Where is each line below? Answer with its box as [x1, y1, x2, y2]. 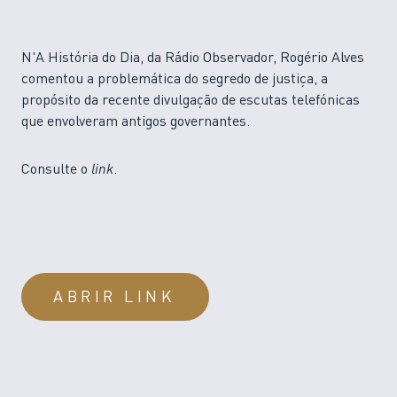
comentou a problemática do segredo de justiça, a [21, 73, 328, 88]
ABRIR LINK [53, 290, 176, 307]
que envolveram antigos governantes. [21, 115, 250, 130]
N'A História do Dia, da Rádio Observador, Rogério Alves [21, 51, 364, 66]
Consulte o [21, 163, 91, 178]
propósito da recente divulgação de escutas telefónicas [21, 94, 360, 109]
